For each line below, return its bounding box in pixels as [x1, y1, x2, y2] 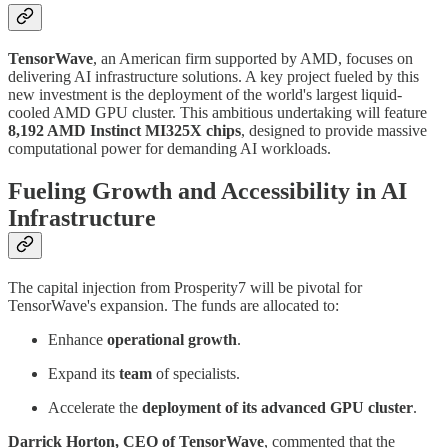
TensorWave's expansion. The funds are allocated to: [8, 297, 339, 315]
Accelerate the [48, 399, 142, 417]
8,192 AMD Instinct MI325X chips [8, 122, 241, 140]
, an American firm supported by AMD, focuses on [93, 50, 413, 68]
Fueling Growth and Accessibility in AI [8, 178, 407, 205]
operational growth [107, 331, 237, 349]
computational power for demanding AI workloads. [8, 140, 331, 158]
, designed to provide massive [241, 122, 427, 140]
